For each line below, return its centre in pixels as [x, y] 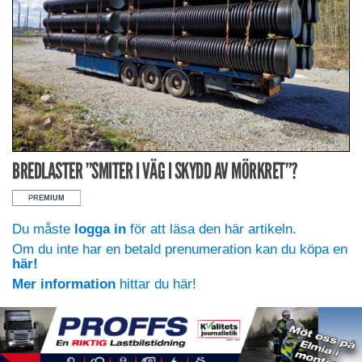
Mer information [64, 284]
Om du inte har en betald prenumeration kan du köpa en [180, 249]
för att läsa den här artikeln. [211, 229]
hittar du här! [156, 284]
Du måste [43, 229]
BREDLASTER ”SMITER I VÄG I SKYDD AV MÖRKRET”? [155, 170]
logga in [100, 229]
